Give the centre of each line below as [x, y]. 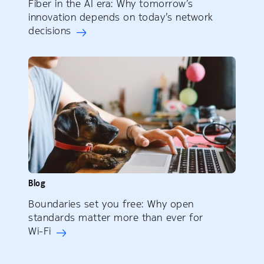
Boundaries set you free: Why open [111, 204]
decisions [50, 30]
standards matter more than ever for [116, 217]
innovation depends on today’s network [121, 17]
